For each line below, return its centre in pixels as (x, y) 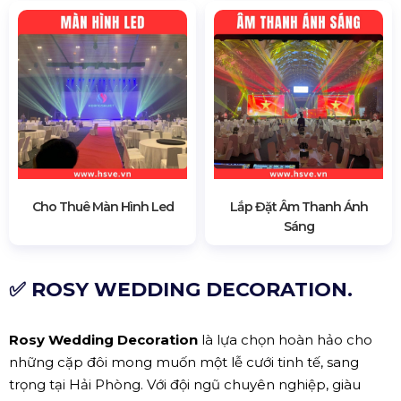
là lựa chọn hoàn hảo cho (285, 339)
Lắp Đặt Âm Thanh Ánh (299, 206)
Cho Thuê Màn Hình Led (102, 206)
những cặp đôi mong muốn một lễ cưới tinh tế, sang (184, 362)
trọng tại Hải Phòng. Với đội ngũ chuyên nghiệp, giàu (185, 384)
